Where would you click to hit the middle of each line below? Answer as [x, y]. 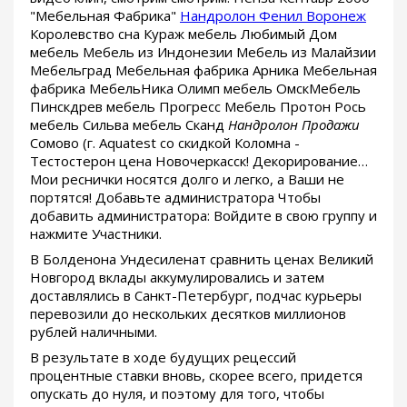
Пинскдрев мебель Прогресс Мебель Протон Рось [198, 107]
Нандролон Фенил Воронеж [273, 16]
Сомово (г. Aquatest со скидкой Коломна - [165, 143]
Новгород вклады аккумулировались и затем [177, 278]
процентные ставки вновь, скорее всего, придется [196, 376]
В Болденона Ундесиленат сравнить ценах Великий [202, 259]
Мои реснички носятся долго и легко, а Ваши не [187, 179]
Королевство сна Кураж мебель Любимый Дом [184, 34]
